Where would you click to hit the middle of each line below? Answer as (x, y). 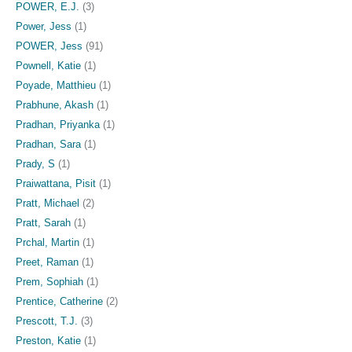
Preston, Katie (48, 340)
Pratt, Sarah (43, 222)
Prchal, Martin (48, 242)
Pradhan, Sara (48, 144)
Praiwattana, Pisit (56, 183)
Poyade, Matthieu (56, 85)
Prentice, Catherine (59, 301)
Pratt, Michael (48, 203)
